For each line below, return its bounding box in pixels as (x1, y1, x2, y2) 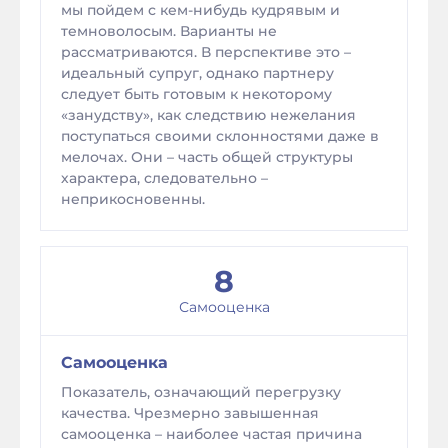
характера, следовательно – (61, 169, 268, 187)
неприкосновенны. (61, 190, 205, 208)
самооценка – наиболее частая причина (61, 425, 362, 443)
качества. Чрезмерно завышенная (61, 404, 319, 422)
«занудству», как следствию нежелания (61, 106, 356, 124)
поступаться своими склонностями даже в (61, 127, 379, 145)
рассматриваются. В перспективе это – (61, 43, 351, 61)
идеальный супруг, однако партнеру (61, 64, 334, 82)
